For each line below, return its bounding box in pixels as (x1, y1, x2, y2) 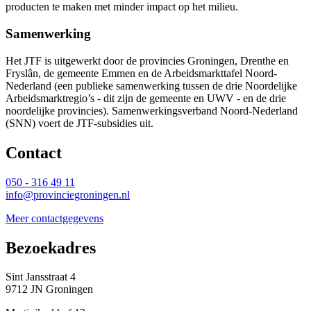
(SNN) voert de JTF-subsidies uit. (6, 117, 162, 129)
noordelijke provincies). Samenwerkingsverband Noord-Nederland (6, 104, 298, 117)
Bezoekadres (6, 238, 96, 257)
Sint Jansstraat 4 (6, 271, 76, 283)
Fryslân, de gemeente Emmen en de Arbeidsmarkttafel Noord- (6, 67, 277, 79)
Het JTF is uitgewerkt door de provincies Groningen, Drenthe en (6, 54, 289, 67)
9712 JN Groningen (6, 283, 93, 296)
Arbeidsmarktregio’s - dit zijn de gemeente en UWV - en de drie (6, 92, 286, 104)
